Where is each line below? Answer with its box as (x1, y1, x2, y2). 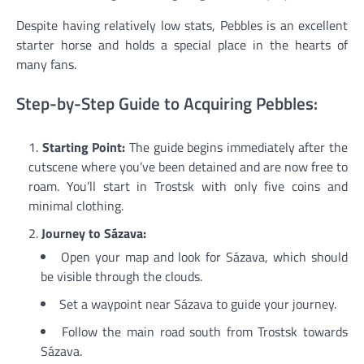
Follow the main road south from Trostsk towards (61, 321, 348, 341)
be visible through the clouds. (41, 266, 202, 286)
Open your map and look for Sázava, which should (60, 246, 349, 266)
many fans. (16, 54, 76, 74)
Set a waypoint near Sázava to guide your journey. (59, 293, 336, 314)
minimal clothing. (28, 195, 123, 215)
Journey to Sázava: (41, 223, 146, 243)
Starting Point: (41, 136, 126, 157)
